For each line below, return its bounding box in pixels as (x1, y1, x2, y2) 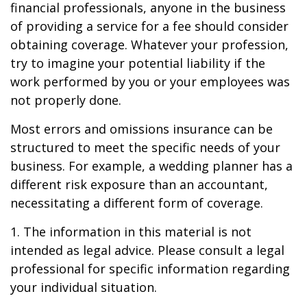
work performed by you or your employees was (10, 73, 290, 90)
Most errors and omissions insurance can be (10, 121, 273, 137)
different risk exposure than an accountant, (10, 176, 268, 193)
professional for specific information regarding (10, 260, 290, 277)
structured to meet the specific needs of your (10, 139, 280, 156)
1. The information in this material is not (10, 223, 251, 240)
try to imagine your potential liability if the (10, 55, 265, 71)
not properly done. (10, 92, 121, 108)
